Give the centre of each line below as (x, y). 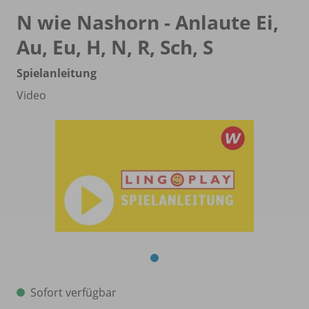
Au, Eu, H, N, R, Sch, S (115, 47)
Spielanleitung (57, 73)
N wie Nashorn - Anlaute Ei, (148, 22)
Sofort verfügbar (73, 292)
